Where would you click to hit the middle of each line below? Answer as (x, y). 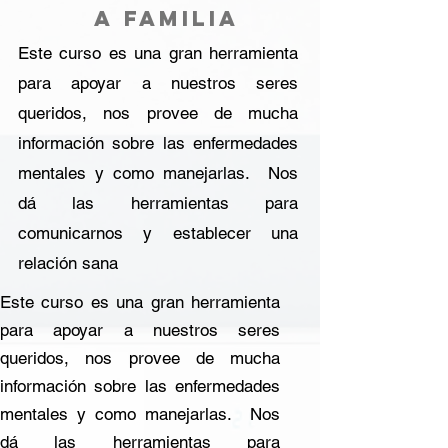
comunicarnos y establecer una (158, 233)
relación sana (68, 263)
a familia (166, 18)
